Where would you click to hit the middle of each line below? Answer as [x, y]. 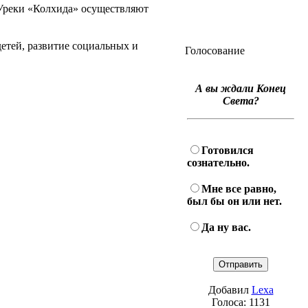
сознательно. [218, 163]
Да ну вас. [226, 227]
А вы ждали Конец [241, 88]
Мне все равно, [239, 189]
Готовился [228, 150]
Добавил [230, 290]
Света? [241, 101]
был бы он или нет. [234, 201]
